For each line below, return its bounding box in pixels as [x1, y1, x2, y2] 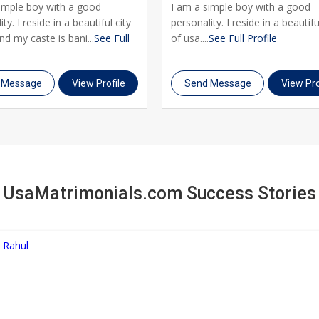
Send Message [184, 77, 251, 89]
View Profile [71, 77, 125, 89]
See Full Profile [209, 31, 277, 45]
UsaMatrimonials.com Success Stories [3, 182, 316, 204]
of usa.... [171, 31, 209, 45]
